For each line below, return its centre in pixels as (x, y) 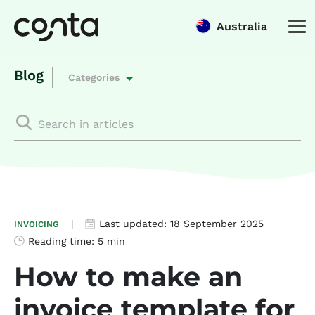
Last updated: (135, 224)
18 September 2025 (217, 224)
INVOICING (37, 224)
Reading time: (63, 241)
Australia (242, 26)
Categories (94, 77)
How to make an (128, 277)
